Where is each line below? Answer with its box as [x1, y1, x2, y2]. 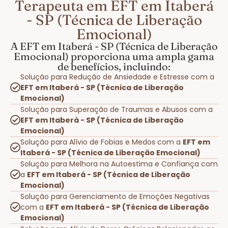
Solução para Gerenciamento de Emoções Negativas [20, 191, 210, 202]
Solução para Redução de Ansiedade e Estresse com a [20, 71, 214, 82]
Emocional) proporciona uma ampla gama [14, 49, 214, 63]
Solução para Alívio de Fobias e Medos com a [20, 136, 183, 147]
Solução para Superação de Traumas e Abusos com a [20, 104, 213, 115]
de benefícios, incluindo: [58, 60, 170, 73]
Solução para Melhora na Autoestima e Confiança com [20, 158, 218, 169]
